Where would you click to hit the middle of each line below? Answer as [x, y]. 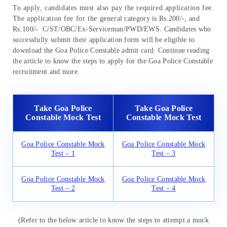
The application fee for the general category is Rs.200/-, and [106, 18]
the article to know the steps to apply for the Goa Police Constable [113, 61]
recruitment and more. [46, 71]
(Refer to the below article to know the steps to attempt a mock [113, 220]
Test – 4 [164, 188]
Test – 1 [63, 153]
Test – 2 [63, 188]
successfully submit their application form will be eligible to [104, 40]
